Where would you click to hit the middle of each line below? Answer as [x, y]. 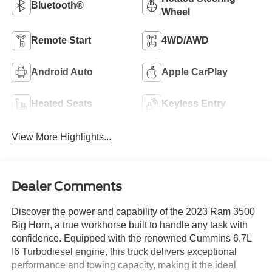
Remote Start [61, 40]
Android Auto [62, 72]
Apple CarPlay [195, 72]
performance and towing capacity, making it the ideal [124, 265]
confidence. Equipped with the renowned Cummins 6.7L [131, 239]
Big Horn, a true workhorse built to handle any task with [129, 225]
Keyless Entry [194, 103]
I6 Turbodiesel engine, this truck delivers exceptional [124, 252]
